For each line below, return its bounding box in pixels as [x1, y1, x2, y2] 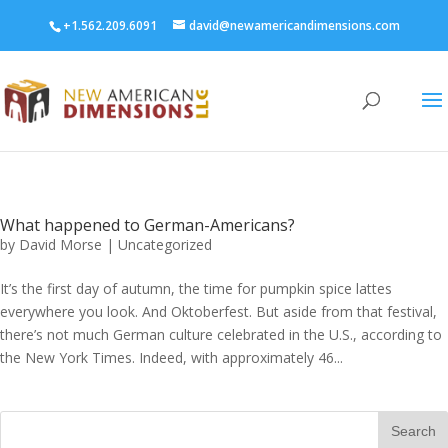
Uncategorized [118, 235, 212, 254]
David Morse [19, 235, 102, 254]
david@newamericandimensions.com [188, 17, 400, 34]
